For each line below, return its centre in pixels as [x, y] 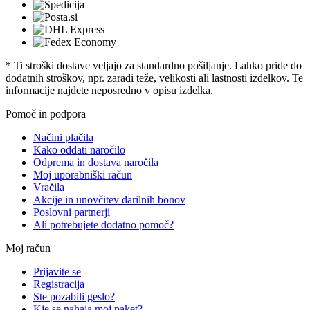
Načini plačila [63, 137]
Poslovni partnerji [72, 212]
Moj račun [28, 248]
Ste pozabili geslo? [74, 296]
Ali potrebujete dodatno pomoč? [103, 224]
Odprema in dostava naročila [96, 162]
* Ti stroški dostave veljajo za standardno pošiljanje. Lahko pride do [154, 65]
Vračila [49, 187]
